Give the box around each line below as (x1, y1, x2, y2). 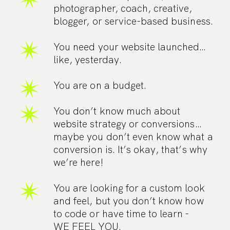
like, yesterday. (53, 53, 122, 67)
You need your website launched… (53, 41, 206, 54)
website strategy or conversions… (53, 117, 202, 130)
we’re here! (53, 156, 104, 169)
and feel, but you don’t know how (53, 194, 204, 207)
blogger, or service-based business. (53, 15, 213, 28)
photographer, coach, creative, (53, 2, 193, 15)
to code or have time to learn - (53, 207, 189, 220)
